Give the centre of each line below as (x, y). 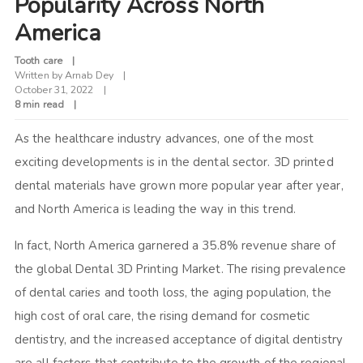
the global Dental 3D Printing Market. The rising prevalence (180, 269)
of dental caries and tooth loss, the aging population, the (173, 293)
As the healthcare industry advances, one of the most (164, 139)
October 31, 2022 (54, 90)
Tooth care (38, 61)
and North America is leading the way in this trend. (155, 209)
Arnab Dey (89, 75)
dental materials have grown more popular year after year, (179, 186)
